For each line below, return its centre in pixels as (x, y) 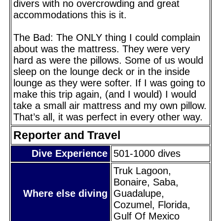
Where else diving (65, 193)
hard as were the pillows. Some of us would (108, 60)
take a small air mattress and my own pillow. (110, 105)
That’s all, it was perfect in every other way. (108, 117)
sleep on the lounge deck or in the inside (102, 71)
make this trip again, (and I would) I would (105, 94)
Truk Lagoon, (142, 170)
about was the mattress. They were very (102, 49)
